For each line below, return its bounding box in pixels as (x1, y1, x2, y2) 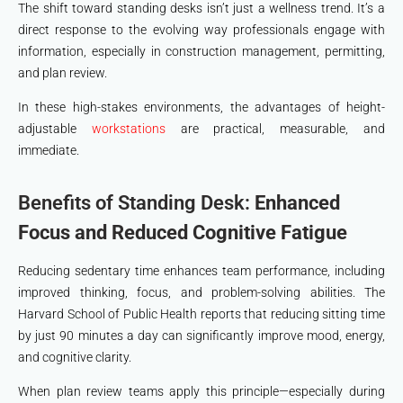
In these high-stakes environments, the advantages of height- (18, 100, 385, 115)
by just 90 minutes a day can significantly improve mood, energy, (18, 328, 385, 344)
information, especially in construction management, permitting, (18, 44, 385, 59)
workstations (91, 121, 166, 137)
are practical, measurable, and (165, 121, 386, 137)
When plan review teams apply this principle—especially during (18, 384, 385, 399)
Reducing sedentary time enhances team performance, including (18, 264, 385, 279)
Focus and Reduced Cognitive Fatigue (18, 221, 347, 245)
